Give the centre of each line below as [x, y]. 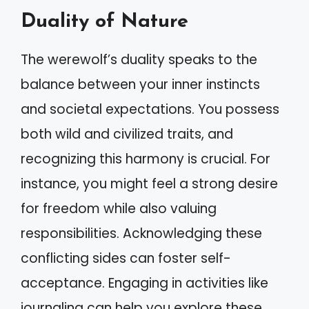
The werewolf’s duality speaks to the [139, 59]
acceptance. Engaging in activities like [144, 283]
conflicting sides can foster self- [126, 258]
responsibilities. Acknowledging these [141, 233]
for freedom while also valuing [119, 208]
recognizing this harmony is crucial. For [146, 159]
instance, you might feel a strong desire [149, 183]
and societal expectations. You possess [150, 109]
